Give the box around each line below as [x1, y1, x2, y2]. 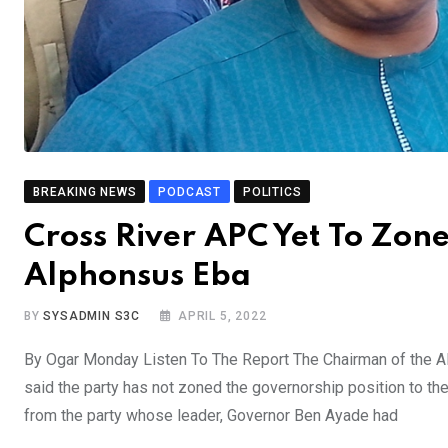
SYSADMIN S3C [43, 308, 141, 323]
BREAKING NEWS [33, 184, 137, 199]
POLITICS [243, 184, 302, 199]
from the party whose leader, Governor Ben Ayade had [24, 405, 398, 425]
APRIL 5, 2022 [178, 308, 267, 323]
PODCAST [158, 184, 222, 199]
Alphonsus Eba [24, 260, 251, 292]
